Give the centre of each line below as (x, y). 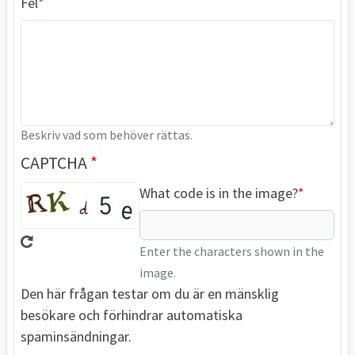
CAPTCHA (55, 162)
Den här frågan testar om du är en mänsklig (150, 293)
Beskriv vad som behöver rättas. (107, 135)
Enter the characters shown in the (232, 251)
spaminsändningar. (76, 336)
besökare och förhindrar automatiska (132, 315)
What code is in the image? (219, 193)
